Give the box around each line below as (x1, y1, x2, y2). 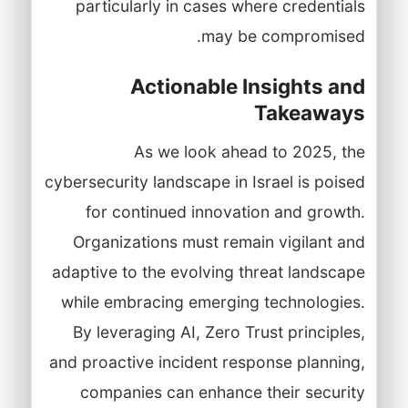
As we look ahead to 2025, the (133, 141, 365, 161)
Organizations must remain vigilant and (72, 231, 365, 251)
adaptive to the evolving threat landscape (51, 261, 365, 281)
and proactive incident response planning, (48, 352, 365, 372)
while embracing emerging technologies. (60, 291, 365, 311)
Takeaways (253, 99, 365, 125)
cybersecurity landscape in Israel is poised (44, 171, 365, 191)
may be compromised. (200, 25, 365, 46)
